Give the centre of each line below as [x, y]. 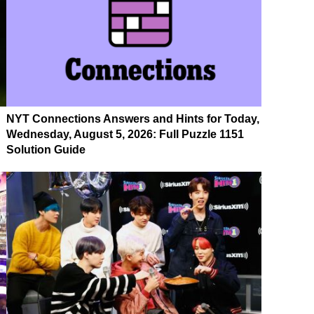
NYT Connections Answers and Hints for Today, [133, 118]
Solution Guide [46, 149]
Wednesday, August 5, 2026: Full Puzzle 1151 [125, 134]
